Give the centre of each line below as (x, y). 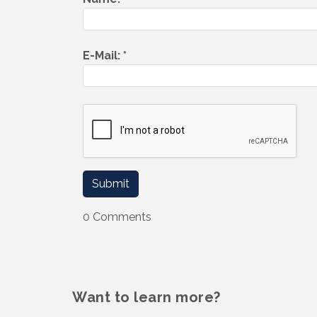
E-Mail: (103, 55)
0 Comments (117, 217)
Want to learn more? (146, 298)
